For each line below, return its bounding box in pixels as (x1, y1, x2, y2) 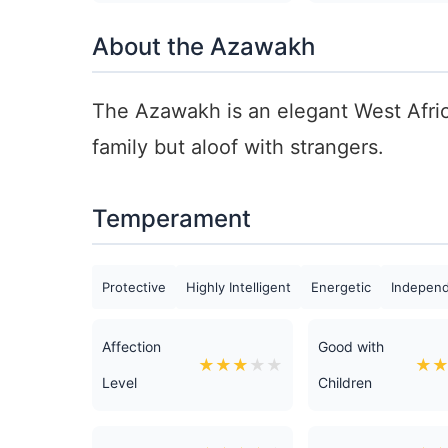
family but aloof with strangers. (92, 135, 384, 159)
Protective (102, 279, 166, 295)
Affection (102, 338, 161, 355)
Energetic (311, 279, 371, 295)
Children (318, 374, 373, 391)
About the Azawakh (92, 32, 315, 61)
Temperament (92, 204, 251, 233)
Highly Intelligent (186, 279, 291, 295)
